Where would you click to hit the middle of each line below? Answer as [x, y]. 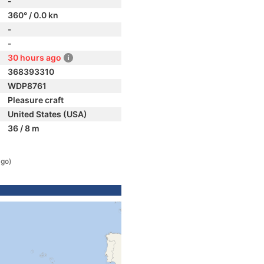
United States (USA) [47, 114]
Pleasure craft [36, 100]
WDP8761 [27, 86]
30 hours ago [34, 57]
